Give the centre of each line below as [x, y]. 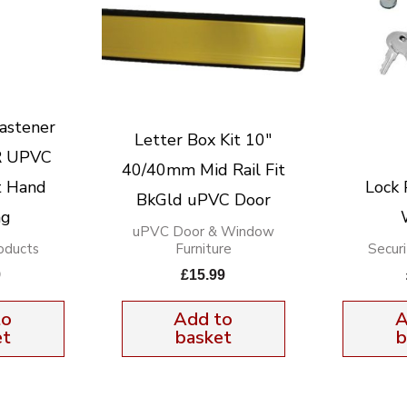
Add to [203, 319]
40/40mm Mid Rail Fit [203, 169]
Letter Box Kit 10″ [203, 139]
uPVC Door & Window [203, 231]
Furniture [203, 248]
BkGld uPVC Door [203, 199]
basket [203, 337]
